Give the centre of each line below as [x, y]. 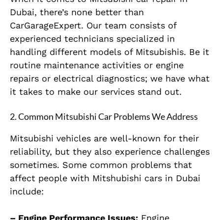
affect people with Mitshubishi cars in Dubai [105, 178]
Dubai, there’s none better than [77, 12]
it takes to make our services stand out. [96, 91]
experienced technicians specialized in [92, 38]
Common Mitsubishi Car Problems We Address [108, 116]
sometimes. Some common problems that [101, 165]
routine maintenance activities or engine [97, 65]
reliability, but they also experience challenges [110, 151]
